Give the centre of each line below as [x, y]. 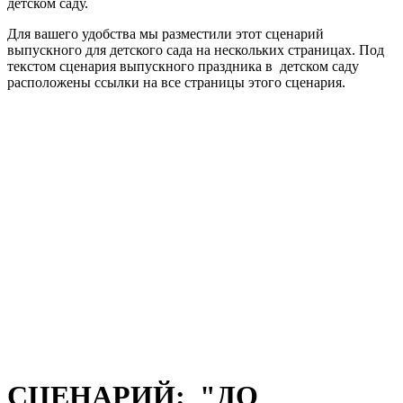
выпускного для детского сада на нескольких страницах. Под [196, 49]
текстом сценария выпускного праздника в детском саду [183, 66]
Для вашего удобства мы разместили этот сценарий [166, 33]
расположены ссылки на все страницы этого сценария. [176, 82]
